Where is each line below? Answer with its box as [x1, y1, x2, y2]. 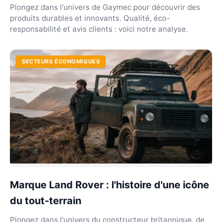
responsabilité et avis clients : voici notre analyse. [10, 24, 188, 34]
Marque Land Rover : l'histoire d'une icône [10, 178, 209, 191]
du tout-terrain [10, 194, 81, 207]
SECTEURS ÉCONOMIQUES [22, 58, 100, 65]
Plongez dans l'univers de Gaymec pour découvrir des [10, 2, 200, 12]
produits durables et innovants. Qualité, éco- [10, 13, 170, 23]
